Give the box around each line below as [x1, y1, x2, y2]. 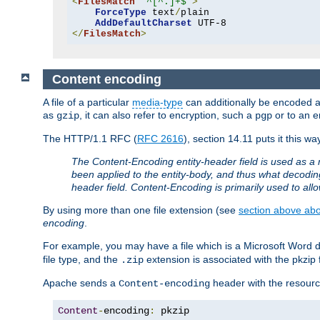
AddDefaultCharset [94, 18, 192, 29]
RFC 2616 [137, 133, 184, 145]
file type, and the [43, 254, 121, 266]
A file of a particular [43, 96, 132, 109]
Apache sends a [43, 277, 119, 289]
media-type [132, 96, 183, 109]
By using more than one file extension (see [43, 204, 239, 216]
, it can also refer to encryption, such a [79, 109, 255, 121]
